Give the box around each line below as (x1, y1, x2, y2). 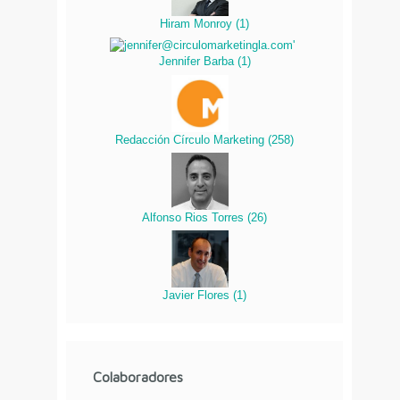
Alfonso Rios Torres (142, 210, 247, 224)
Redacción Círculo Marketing (115, 132, 268, 146)
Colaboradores (93, 369, 183, 386)
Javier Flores (162, 287, 233, 302)
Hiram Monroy (160, 17, 236, 31)
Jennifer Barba (158, 54, 237, 69)
